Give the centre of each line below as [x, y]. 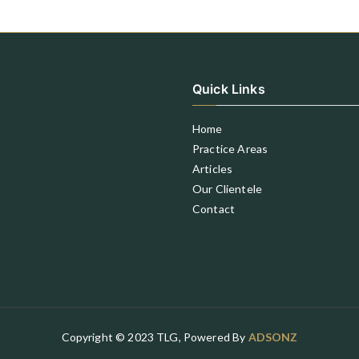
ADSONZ [273, 337]
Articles [213, 169]
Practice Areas [230, 149]
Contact [214, 209]
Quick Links [229, 89]
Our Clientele [227, 189]
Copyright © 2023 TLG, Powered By [155, 337]
